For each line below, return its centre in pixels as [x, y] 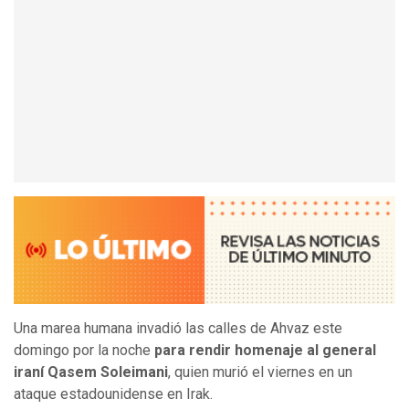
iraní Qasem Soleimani [91, 372]
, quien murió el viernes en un [260, 372]
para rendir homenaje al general [265, 351]
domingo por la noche [84, 351]
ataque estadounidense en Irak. [113, 394]
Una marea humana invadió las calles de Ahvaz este [178, 329]
